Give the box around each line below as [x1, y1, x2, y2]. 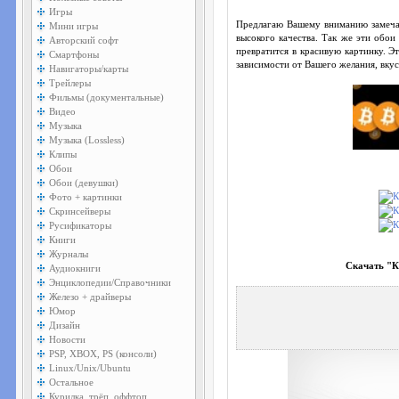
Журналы [49, 248, 88, 259]
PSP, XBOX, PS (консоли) [49, 348, 157, 359]
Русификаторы [49, 220, 111, 231]
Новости [49, 334, 85, 345]
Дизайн [49, 320, 80, 330]
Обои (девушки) [49, 177, 118, 188]
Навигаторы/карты [49, 63, 128, 74]
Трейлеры [49, 77, 91, 88]
